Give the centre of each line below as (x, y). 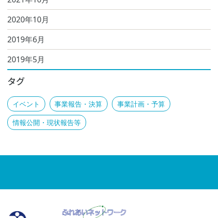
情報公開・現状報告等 (46, 123)
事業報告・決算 (79, 104)
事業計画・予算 (141, 104)
